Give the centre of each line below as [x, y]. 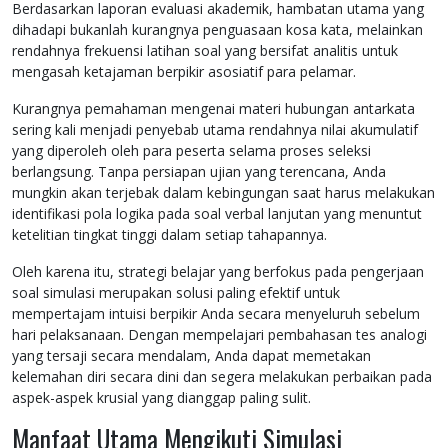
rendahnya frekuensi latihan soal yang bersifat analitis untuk [205, 51]
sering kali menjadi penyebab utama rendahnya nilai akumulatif [215, 130]
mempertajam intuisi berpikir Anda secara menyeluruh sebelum [216, 314]
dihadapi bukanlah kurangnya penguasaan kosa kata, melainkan [217, 30]
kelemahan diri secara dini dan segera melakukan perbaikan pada [222, 377]
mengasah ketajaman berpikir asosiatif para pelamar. [184, 72]
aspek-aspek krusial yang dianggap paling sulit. [161, 398]
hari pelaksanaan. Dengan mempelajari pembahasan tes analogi [219, 335]
